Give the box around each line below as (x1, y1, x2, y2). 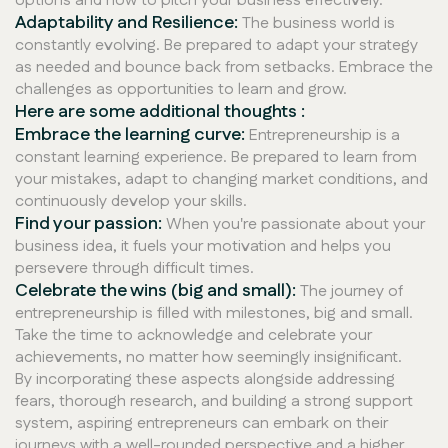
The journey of (296, 280, 403, 304)
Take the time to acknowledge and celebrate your (15, 324, 372, 348)
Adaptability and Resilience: (15, 10, 238, 37)
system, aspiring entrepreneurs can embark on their (15, 412, 388, 436)
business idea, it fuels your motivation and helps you (15, 235, 391, 259)
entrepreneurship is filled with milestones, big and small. (15, 302, 413, 326)
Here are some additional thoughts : (15, 99, 305, 126)
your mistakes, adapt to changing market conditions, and (15, 168, 428, 192)
